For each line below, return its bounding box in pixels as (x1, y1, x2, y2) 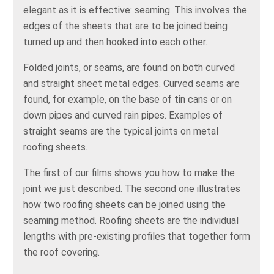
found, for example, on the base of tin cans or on (23, 94, 232, 106)
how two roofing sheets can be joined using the (23, 199, 226, 211)
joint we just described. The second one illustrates (23, 183, 241, 195)
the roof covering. (23, 246, 100, 259)
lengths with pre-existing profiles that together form (23, 231, 251, 243)
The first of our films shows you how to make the (23, 167, 235, 179)
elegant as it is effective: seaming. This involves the (23, 4, 248, 17)
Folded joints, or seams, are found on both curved (23, 62, 235, 74)
